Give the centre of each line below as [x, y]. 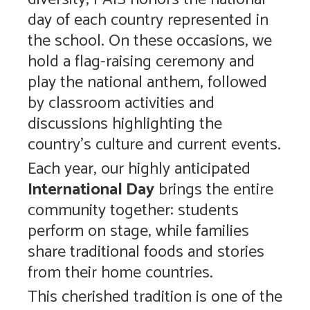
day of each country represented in [148, 20]
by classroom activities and [121, 103]
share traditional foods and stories [146, 252]
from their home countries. [120, 273]
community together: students [133, 210]
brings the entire [214, 190]
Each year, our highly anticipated [139, 169]
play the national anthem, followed [147, 82]
